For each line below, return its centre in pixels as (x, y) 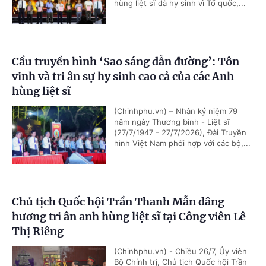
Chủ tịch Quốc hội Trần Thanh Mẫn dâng (118, 202)
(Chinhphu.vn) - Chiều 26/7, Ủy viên (180, 251)
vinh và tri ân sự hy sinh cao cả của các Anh (123, 77)
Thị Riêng (38, 232)
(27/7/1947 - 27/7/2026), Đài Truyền (180, 133)
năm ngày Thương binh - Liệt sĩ (172, 122)
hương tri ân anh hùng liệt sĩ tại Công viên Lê (129, 217)
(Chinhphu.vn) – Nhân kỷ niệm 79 (176, 111)
